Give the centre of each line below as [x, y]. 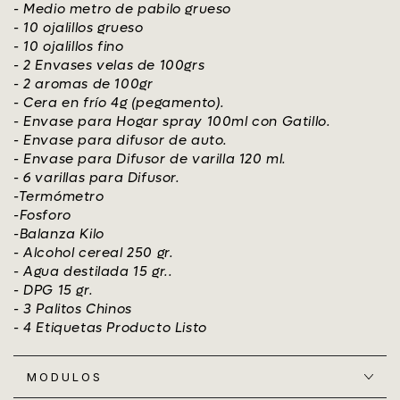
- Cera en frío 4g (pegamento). [119, 103]
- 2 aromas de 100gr [83, 84]
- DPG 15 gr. [54, 291]
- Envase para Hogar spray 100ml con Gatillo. [172, 122]
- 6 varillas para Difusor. [97, 178]
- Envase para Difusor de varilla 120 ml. [150, 159]
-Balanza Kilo [59, 234]
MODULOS [65, 376]
